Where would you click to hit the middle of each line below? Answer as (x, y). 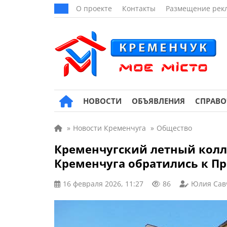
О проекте (94, 8)
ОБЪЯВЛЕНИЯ (158, 101)
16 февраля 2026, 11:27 (103, 184)
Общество (174, 128)
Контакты (139, 8)
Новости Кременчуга (109, 128)
